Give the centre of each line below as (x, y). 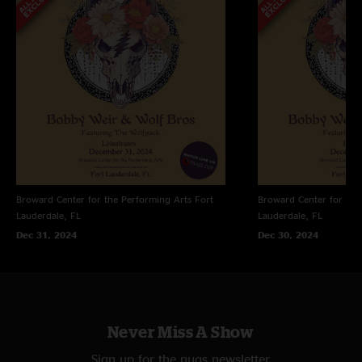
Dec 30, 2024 (288, 234)
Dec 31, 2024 (46, 234)
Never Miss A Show (181, 331)
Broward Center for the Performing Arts (104, 199)
